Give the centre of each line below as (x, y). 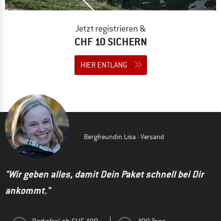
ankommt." (28, 191)
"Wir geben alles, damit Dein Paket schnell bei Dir (104, 175)
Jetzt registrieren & (110, 29)
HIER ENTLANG (104, 65)
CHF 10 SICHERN (110, 42)
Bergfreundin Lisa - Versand (124, 137)
